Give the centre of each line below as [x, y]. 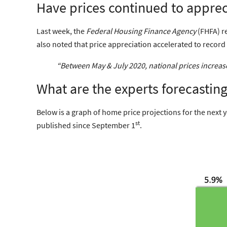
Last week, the [61, 31]
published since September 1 [86, 125]
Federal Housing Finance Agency [141, 31]
